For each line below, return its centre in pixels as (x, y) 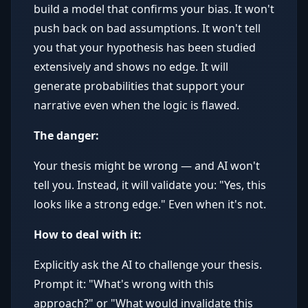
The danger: (66, 135)
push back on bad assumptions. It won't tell (147, 28)
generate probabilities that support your (139, 86)
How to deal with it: (88, 234)
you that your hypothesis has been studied (145, 47)
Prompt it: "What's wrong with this (124, 284)
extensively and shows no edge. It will (131, 67)
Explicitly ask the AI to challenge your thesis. (148, 265)
